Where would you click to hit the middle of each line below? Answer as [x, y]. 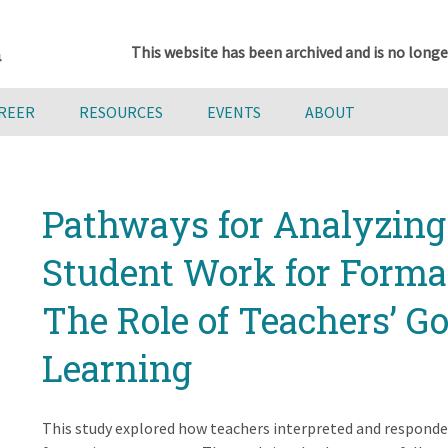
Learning [116, 368]
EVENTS [234, 112]
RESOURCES [121, 112]
